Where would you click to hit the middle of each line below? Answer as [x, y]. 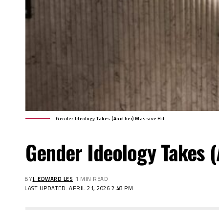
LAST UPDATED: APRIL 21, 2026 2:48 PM [79, 188]
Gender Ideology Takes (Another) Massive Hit [110, 119]
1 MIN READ [92, 179]
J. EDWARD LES [53, 179]
